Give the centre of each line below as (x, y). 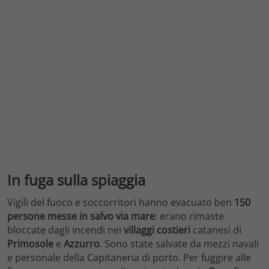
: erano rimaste (189, 216)
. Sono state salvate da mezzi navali (179, 244)
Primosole (30, 244)
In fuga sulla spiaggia (76, 180)
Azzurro (82, 244)
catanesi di (216, 230)
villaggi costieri (157, 230)
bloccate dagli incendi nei (65, 230)
